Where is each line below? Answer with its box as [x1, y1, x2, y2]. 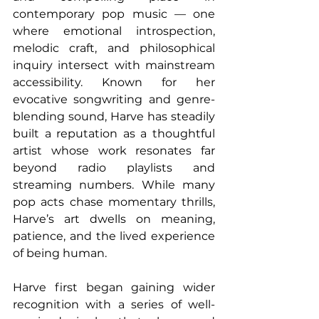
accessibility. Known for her [13, 75, 215, 90]
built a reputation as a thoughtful [13, 127, 215, 141]
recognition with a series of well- [13, 298, 215, 312]
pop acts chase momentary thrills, [13, 195, 215, 209]
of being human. [13, 246, 107, 261]
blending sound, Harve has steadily [13, 110, 215, 124]
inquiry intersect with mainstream [13, 58, 215, 73]
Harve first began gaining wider [13, 281, 215, 295]
